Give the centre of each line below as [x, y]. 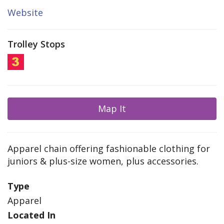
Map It [112, 109]
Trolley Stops [36, 44]
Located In [31, 215]
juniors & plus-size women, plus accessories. [103, 161]
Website [25, 13]
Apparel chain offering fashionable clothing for [109, 149]
